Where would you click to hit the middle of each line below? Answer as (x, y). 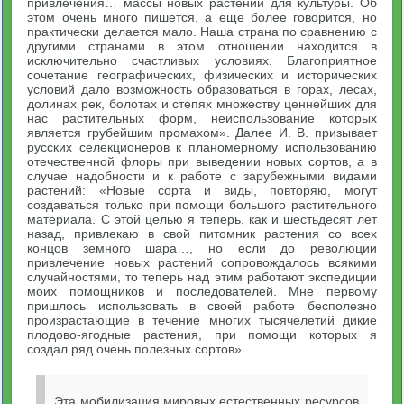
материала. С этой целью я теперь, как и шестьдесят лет (202, 219)
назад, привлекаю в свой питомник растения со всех (202, 234)
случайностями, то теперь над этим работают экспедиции (202, 277)
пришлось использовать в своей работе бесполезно (202, 306)
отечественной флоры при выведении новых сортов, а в (202, 161)
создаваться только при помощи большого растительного (202, 205)
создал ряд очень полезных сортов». (137, 349)
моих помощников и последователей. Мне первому (202, 291)
